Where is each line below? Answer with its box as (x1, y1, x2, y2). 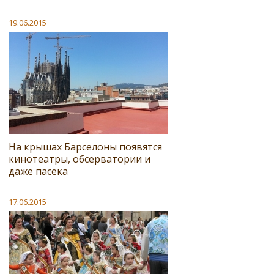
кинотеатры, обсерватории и (9, 152, 150, 166)
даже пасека (9, 164, 68, 178)
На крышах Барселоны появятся (9, 139, 162, 154)
